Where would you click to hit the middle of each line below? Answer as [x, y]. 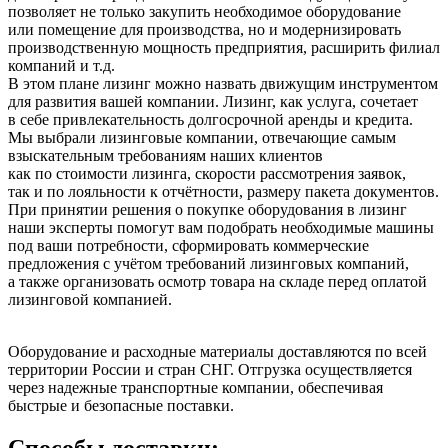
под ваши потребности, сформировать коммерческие [188, 246]
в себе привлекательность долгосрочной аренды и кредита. [210, 120]
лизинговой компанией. [90, 300]
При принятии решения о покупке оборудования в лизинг [207, 210]
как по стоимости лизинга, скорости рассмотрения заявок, [207, 174]
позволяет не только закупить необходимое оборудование [204, 12]
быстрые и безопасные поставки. [121, 406]
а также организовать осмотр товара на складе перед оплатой [217, 282]
